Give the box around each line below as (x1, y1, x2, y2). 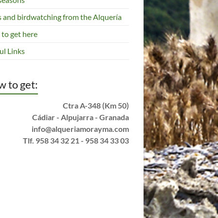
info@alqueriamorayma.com (32, 124, 129, 133)
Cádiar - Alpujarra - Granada (32, 112, 129, 122)
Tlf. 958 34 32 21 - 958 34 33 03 (23, 135, 129, 145)
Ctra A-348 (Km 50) (63, 100, 129, 110)
